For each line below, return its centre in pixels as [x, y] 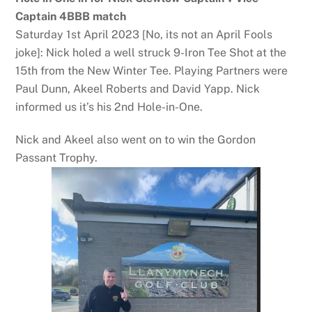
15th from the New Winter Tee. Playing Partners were [152, 71]
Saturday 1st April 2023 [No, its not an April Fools [144, 35]
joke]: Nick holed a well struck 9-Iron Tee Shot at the [151, 53]
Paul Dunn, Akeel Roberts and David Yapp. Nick [138, 89]
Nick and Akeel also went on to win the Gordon [136, 139]
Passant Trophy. [57, 157]
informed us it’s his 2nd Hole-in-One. [109, 107]
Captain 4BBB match [71, 17]
